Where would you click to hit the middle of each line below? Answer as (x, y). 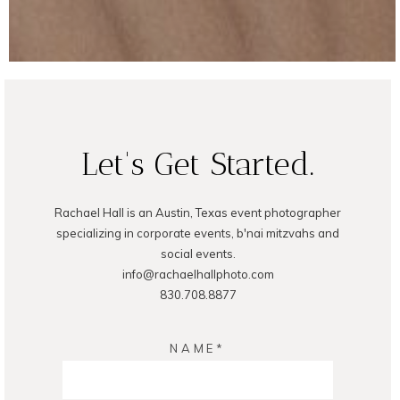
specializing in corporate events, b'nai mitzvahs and (198, 233)
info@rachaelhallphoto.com (198, 274)
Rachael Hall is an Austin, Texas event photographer (198, 212)
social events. (198, 253)
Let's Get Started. (198, 163)
